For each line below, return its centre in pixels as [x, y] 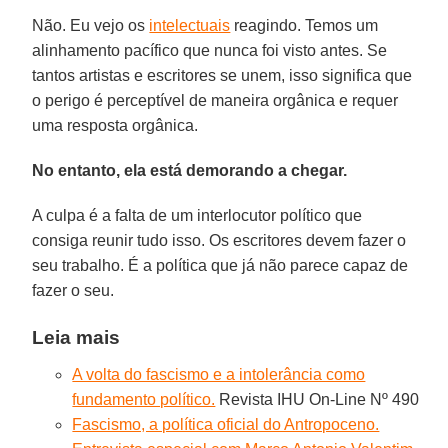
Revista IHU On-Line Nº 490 [317, 399]
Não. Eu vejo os [91, 25]
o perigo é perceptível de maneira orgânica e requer [215, 100]
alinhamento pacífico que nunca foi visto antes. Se [210, 50]
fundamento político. [144, 399]
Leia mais [76, 337]
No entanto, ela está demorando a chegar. [190, 170]
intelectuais [190, 25]
